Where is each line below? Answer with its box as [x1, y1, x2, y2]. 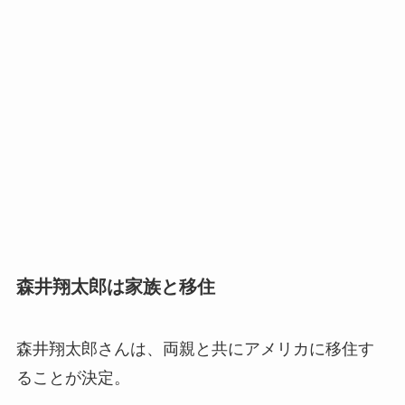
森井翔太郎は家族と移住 [15, 276, 215, 297]
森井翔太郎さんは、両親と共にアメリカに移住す [15, 340, 374, 358]
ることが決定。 [15, 369, 130, 387]
